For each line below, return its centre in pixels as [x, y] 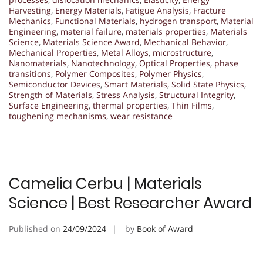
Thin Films [192, 106]
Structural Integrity [196, 95]
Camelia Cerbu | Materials [105, 184]
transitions [30, 74]
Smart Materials [136, 85]
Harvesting [30, 11]
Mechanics [30, 21]
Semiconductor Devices [55, 85]
